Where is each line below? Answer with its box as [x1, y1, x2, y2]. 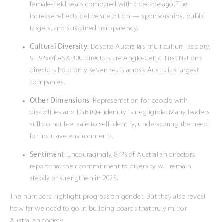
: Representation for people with [89, 97, 188, 105]
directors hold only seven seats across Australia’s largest [30, 67, 199, 75]
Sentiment [30, 151, 64, 159]
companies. [30, 79, 66, 87]
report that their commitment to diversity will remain [30, 163, 192, 171]
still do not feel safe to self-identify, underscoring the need [30, 121, 208, 129]
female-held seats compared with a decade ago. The [30, 1, 188, 9]
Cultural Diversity [30, 43, 88, 51]
